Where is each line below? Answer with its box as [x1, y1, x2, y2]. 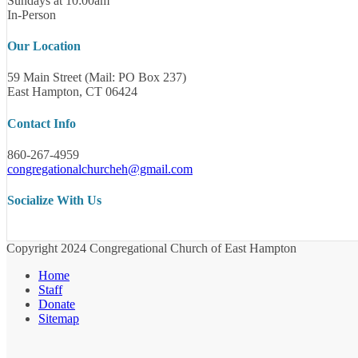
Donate [38, 297, 75, 312]
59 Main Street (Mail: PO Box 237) [7, 70, 186, 85]
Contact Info [7, 116, 76, 130]
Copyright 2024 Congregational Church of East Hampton [6, 241, 296, 256]
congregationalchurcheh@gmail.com [7, 161, 193, 176]
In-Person [7, 7, 56, 22]
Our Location [7, 39, 81, 54]
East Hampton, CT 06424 [7, 85, 137, 99]
